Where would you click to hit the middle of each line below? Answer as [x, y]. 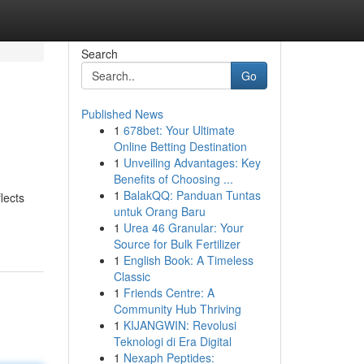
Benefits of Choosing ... [173, 179]
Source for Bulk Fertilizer [177, 244]
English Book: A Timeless [188, 260]
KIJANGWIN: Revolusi [180, 325]
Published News [122, 114]
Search [99, 54]
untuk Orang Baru [159, 211]
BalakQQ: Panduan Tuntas [192, 195]
